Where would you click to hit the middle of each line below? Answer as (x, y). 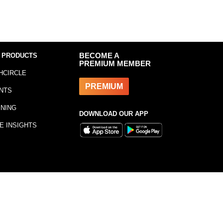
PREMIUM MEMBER (115, 64)
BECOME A (99, 56)
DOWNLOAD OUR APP (113, 114)
